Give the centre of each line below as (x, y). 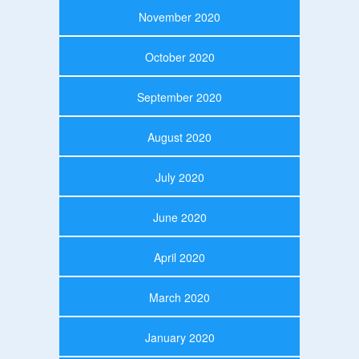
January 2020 (179, 337)
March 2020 (179, 297)
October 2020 (179, 56)
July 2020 (179, 177)
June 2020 (179, 217)
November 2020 (179, 16)
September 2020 (179, 97)
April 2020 (179, 257)
